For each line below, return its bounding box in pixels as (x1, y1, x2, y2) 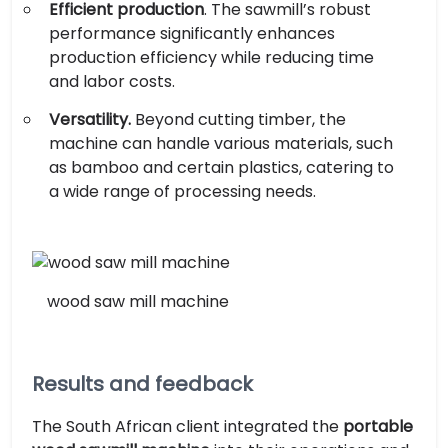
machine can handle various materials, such (49, 132, 393, 155)
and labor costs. (49, 70, 175, 93)
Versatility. (49, 108, 131, 131)
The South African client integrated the (32, 415, 343, 438)
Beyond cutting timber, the (131, 108, 346, 131)
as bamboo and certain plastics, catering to (49, 156, 394, 179)
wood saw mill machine (47, 290, 229, 313)
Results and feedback (32, 370, 253, 398)
